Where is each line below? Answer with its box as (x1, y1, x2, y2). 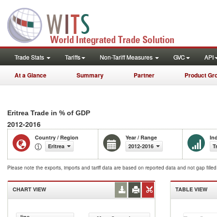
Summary (77, 71, 104, 79)
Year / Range (125, 134, 157, 141)
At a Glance (15, 71, 46, 79)
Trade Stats (15, 53, 46, 61)
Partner (134, 71, 155, 79)
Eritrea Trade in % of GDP (7, 109, 90, 117)
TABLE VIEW (175, 186, 207, 193)
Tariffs (65, 53, 80, 61)
